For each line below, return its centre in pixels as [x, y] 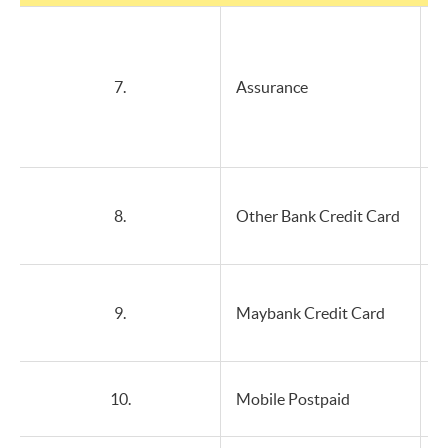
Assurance [272, 87]
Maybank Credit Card [310, 313]
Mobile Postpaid [293, 399]
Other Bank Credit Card [318, 216]
